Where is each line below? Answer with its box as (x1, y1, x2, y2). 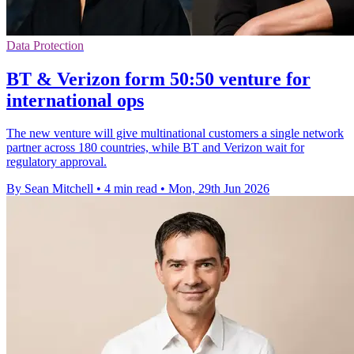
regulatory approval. (6, 155, 107, 169)
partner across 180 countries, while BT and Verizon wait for (6, 141, 304, 155)
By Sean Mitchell (6, 182, 93, 196)
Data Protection (6, 38, 84, 52)
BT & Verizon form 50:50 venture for (6, 68, 311, 89)
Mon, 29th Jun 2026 (168, 182, 269, 196)
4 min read (104, 182, 157, 196)
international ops (6, 89, 144, 111)
